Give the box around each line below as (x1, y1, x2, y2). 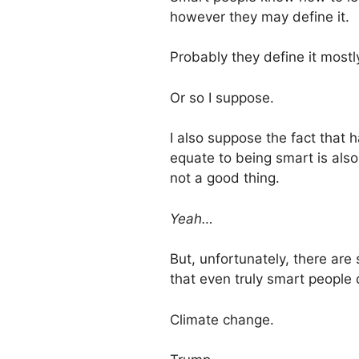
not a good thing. (170, 170, 280, 187)
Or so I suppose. (170, 89, 274, 106)
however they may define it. (170, 8, 349, 25)
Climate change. (170, 311, 274, 328)
